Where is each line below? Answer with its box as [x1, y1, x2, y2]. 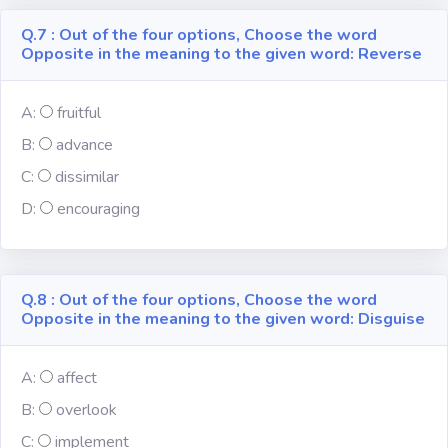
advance [56, 134, 113, 156]
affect [57, 367, 97, 389]
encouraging [57, 198, 140, 220]
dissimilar [55, 166, 119, 188]
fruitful [57, 102, 101, 124]
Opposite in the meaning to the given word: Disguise [21, 308, 425, 330]
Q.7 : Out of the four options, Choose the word [21, 24, 377, 46]
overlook [56, 399, 117, 421]
